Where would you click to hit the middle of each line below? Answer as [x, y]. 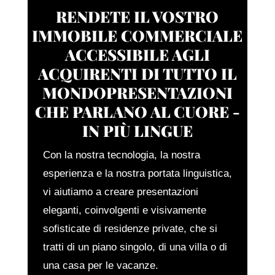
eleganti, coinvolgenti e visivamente [124, 210]
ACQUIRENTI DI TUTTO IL [137, 73]
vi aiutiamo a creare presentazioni [120, 192]
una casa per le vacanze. [100, 265]
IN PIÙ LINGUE [137, 130]
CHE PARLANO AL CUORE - [137, 111]
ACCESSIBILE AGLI [137, 54]
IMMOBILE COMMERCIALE [137, 35]
